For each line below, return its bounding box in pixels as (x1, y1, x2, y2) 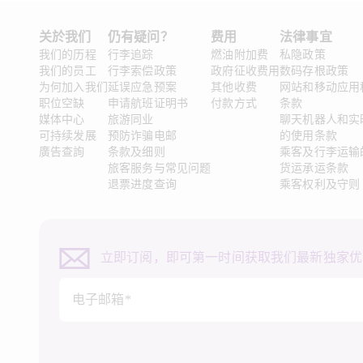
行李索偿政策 (107, 63, 177, 78)
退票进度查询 (107, 177, 177, 191)
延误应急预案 (107, 79, 177, 94)
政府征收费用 (211, 63, 280, 78)
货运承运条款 (280, 160, 349, 175)
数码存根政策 (280, 63, 349, 78)
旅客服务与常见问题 (107, 160, 211, 175)
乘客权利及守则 (280, 177, 361, 191)
